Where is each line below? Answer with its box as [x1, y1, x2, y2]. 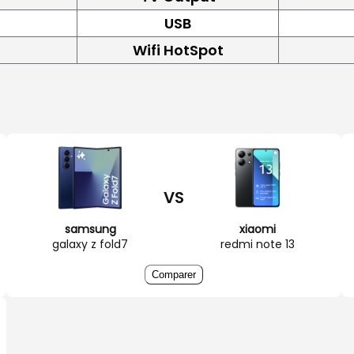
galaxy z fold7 [52, 235, 128, 252]
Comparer [152, 268, 196, 281]
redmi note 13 [220, 235, 295, 252]
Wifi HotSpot [132, 40, 224, 60]
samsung [64, 220, 116, 237]
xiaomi [239, 220, 276, 237]
